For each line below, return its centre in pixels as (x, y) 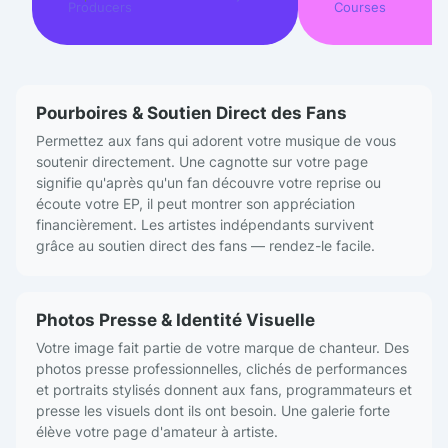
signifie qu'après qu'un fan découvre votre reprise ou (208, 183)
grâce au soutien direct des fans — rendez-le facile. (205, 246)
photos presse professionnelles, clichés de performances (221, 369)
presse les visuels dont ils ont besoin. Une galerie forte (213, 411)
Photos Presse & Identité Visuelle (175, 320)
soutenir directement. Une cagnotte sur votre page (202, 162)
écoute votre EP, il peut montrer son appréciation (195, 204)
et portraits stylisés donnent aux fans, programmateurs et (224, 390)
